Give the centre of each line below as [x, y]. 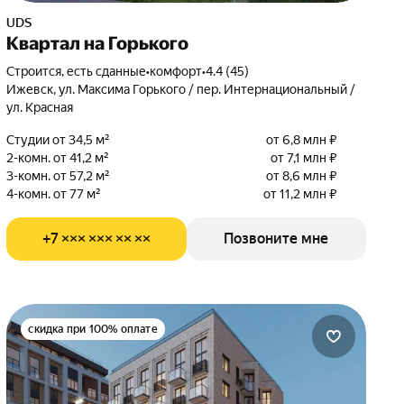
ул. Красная [40, 107]
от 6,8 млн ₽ [301, 140]
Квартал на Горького [98, 43]
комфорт [176, 71]
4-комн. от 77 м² [54, 194]
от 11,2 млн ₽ [300, 194]
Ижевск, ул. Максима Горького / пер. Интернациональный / [181, 89]
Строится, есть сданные [81, 71]
